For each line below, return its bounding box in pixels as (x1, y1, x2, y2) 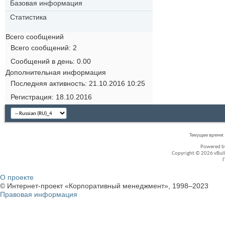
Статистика (10, 13, 47, 21)
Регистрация (11, 92, 52, 101)
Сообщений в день (11, 57, 73, 65)
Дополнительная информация (6, 68, 106, 76)
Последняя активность (11, 79, 85, 87)
